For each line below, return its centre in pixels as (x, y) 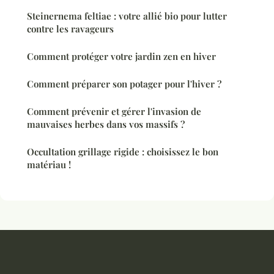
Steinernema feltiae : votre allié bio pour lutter (127, 16)
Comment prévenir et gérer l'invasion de (114, 111)
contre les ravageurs (70, 28)
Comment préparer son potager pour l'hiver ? (124, 83)
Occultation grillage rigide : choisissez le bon (123, 151)
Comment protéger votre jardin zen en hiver (121, 56)
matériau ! (49, 164)
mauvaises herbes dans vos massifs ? (106, 124)
